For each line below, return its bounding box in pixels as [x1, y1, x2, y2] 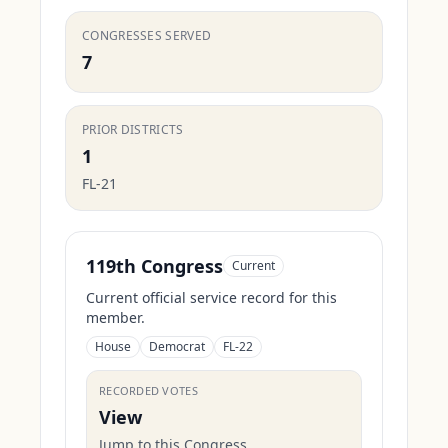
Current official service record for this [86, 288, 337, 307]
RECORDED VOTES [99, 383, 198, 398]
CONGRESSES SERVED [82, 27, 212, 44]
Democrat [149, 338, 205, 355]
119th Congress [86, 254, 223, 278]
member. [86, 308, 145, 327]
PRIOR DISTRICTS [82, 121, 184, 138]
